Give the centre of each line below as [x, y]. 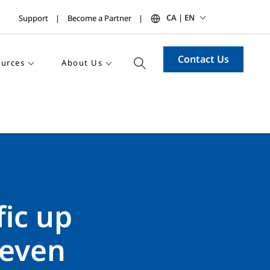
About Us [82, 63]
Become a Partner [99, 18]
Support [33, 18]
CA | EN [181, 17]
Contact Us [203, 59]
